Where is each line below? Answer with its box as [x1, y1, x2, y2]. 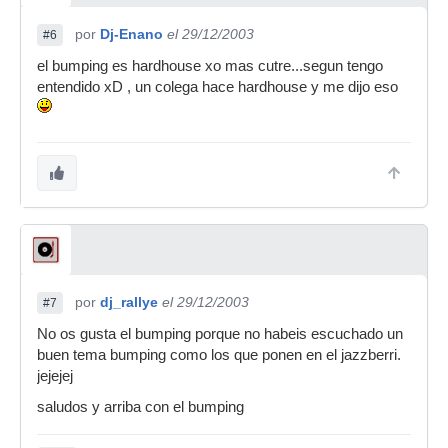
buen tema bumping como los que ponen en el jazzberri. [37, 347, 401, 363]
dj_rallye [100, 294, 158, 310]
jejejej [37, 368, 73, 384]
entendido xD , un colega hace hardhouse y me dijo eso [37, 79, 398, 95]
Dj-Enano [100, 26, 163, 42]
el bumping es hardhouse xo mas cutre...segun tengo [37, 58, 383, 74]
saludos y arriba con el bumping [37, 399, 244, 415]
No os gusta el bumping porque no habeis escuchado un [37, 326, 403, 342]
